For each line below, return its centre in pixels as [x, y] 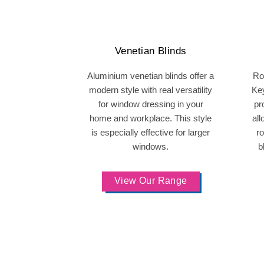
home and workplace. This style [151, 118]
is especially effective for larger [151, 132]
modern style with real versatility [151, 90]
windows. [151, 146]
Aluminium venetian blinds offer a [151, 76]
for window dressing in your [151, 104]
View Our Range [151, 181]
